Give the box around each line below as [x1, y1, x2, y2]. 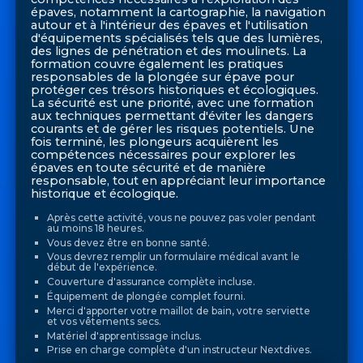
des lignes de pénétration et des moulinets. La [31, 44, 307, 59]
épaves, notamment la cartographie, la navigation [31, 5, 327, 20]
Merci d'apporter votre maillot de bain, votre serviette [46, 304, 310, 317]
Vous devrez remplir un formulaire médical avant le [46, 250, 300, 263]
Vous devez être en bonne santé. [46, 236, 210, 249]
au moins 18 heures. [46, 221, 144, 234]
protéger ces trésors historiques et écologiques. [31, 83, 319, 98]
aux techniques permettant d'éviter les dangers [31, 109, 314, 124]
